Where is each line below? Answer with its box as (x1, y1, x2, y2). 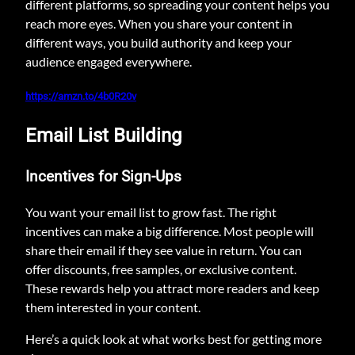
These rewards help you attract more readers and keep (25, 280, 319, 296)
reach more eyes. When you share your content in (25, 15, 292, 31)
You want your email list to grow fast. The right (25, 204, 277, 219)
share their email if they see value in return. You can (25, 242, 302, 258)
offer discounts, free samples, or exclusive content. (25, 261, 296, 277)
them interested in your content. (25, 299, 200, 315)
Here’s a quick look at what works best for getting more (25, 330, 322, 346)
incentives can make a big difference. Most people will (25, 223, 314, 239)
